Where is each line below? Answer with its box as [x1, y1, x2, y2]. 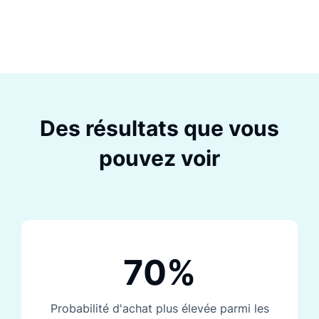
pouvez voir [99, 145, 220, 172]
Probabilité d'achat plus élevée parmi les [50, 301, 269, 316]
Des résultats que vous [40, 115, 279, 142]
